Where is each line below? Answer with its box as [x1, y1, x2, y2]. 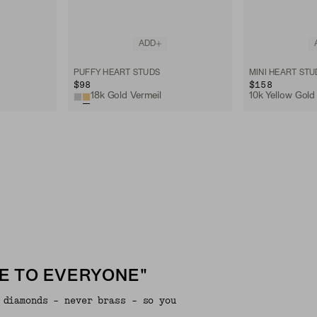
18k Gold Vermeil [91, 91, 162, 100]
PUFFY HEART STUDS [74, 69, 161, 76]
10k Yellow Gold [249, 91, 316, 100]
